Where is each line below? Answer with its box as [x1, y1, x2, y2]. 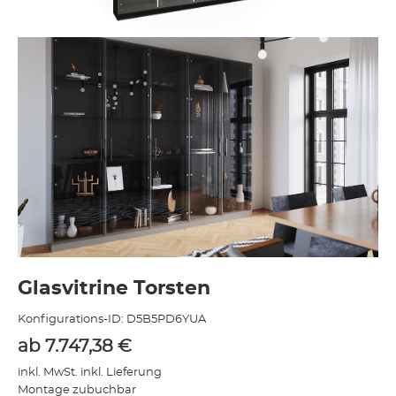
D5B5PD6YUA [126, 314, 206, 326]
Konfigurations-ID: [18, 314, 126, 326]
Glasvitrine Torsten [18, 278, 210, 299]
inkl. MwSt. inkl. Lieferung [18, 367, 162, 379]
